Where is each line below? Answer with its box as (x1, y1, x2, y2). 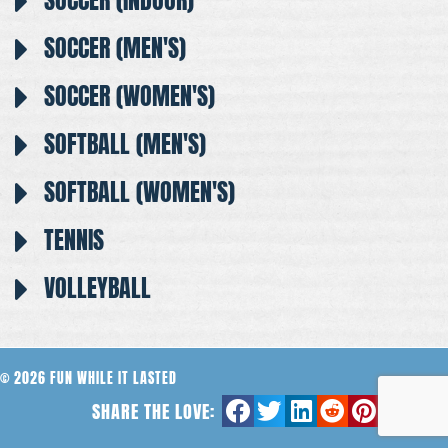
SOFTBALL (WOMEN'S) (43, 174, 235, 211)
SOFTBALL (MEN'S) (43, 126, 206, 163)
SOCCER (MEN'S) (43, 30, 186, 67)
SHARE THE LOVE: (92, 398, 216, 426)
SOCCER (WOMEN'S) (43, 78, 215, 115)
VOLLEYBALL (43, 270, 151, 307)
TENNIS (43, 222, 104, 259)
